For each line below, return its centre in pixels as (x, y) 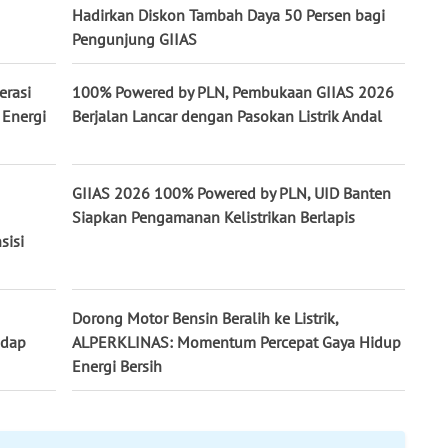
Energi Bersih (117, 366)
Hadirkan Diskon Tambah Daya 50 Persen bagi (228, 15)
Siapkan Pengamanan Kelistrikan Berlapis (213, 217)
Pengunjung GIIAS (134, 39)
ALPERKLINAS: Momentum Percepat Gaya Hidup (236, 342)
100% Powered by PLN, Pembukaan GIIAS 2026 (233, 92)
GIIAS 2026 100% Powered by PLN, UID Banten (231, 193)
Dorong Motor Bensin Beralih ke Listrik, (205, 318)
